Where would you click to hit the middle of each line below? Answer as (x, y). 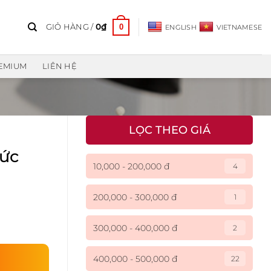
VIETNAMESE (239, 27)
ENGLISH (181, 27)
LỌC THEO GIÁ (169, 130)
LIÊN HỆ (60, 66)
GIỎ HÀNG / (70, 27)
